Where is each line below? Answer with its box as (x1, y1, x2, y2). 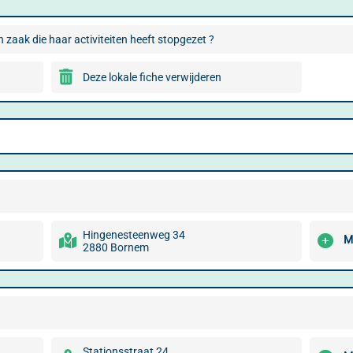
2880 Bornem (82, 241, 149, 254)
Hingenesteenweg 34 (82, 229, 185, 241)
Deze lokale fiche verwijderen (82, 71, 221, 84)
